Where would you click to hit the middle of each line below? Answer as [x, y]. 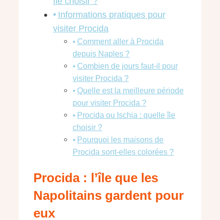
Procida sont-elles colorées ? [123, 152]
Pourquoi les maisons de [121, 140]
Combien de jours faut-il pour [128, 66]
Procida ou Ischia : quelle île [126, 115]
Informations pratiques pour [111, 15]
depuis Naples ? [101, 54]
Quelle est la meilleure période [131, 91]
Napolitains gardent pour [109, 195]
